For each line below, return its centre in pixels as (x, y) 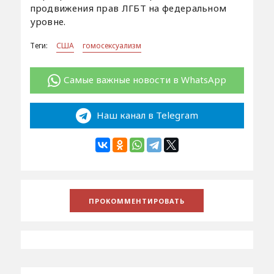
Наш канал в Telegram (146, 115)
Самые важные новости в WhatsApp (145, 80)
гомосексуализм (112, 46)
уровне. (48, 22)
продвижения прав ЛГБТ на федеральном (128, 8)
